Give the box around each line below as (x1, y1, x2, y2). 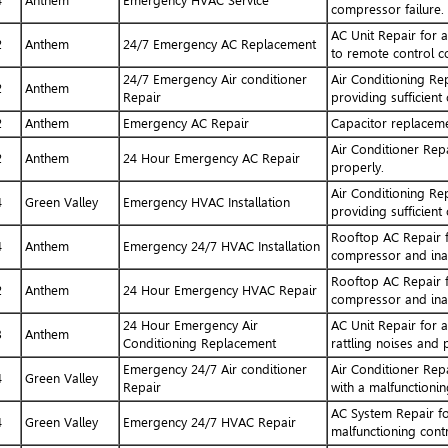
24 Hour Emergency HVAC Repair (122, 282, 317, 298)
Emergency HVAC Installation (122, 194, 290, 210)
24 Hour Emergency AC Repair (122, 150, 300, 166)
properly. (330, 159, 384, 175)
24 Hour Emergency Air (122, 317, 258, 333)
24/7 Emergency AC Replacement (122, 36, 316, 52)
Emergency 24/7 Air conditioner (122, 361, 307, 377)
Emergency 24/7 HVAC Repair (122, 414, 296, 430)
